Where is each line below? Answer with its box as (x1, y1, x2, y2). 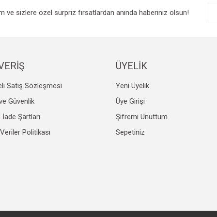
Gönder (99, 96, 118, 103)
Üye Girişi (115, 96, 145, 106)
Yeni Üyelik (115, 81, 149, 90)
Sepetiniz (115, 127, 145, 137)
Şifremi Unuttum (115, 112, 168, 121)
